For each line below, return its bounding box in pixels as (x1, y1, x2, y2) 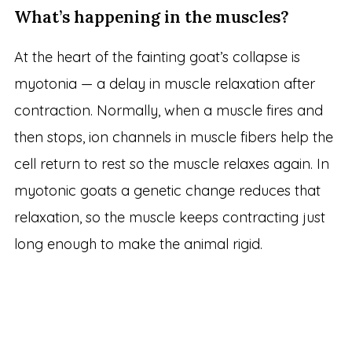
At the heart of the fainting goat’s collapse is (13, 47, 300, 66)
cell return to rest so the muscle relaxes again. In (13, 154, 329, 173)
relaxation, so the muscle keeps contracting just (13, 207, 325, 226)
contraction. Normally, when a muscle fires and (13, 101, 323, 119)
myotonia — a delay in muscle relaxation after (13, 74, 315, 93)
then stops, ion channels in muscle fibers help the (13, 127, 333, 146)
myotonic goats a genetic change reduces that (13, 181, 321, 200)
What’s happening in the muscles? (13, 5, 289, 27)
